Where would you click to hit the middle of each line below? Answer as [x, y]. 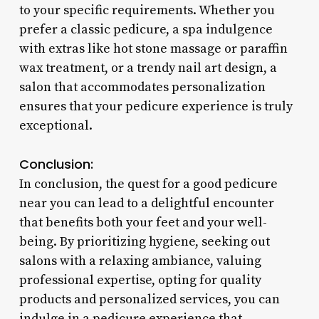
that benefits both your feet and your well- [143, 222]
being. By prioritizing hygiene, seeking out [144, 241]
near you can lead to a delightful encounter [146, 203]
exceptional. [56, 125]
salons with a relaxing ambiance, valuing [140, 261]
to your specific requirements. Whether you [147, 10]
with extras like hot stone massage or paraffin [153, 48]
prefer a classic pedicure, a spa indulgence [146, 29]
